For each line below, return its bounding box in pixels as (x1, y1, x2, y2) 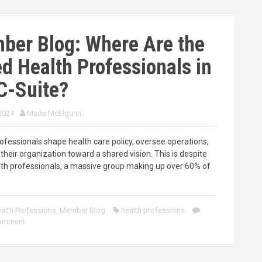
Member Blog (60, 206, 105, 215)
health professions (121, 206, 185, 215)
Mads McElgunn (27, 109, 81, 118)
